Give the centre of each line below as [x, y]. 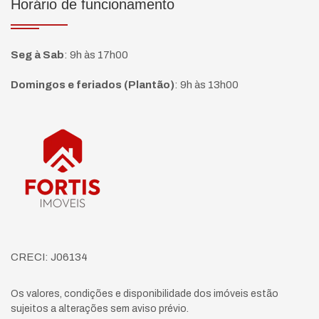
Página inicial [53, 128]
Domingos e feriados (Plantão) [93, 85]
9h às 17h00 [99, 55]
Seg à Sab [37, 55]
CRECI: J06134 [49, 257]
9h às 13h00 [209, 85]
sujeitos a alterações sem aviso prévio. [100, 309]
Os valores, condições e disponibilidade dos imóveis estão [145, 294]
